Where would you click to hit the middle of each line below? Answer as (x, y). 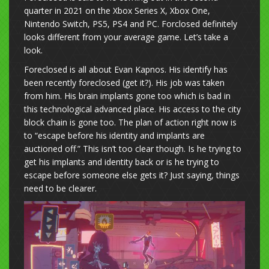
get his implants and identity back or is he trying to (122, 162)
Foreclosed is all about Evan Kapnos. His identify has (126, 70)
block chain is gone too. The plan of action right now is (130, 122)
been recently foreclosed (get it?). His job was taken (124, 83)
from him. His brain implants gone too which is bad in (127, 96)
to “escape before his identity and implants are (114, 136)
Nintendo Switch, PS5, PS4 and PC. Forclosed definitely (131, 24)
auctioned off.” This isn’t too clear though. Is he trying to (133, 149)
